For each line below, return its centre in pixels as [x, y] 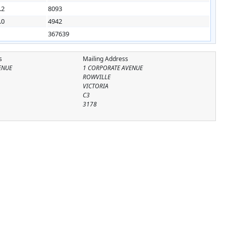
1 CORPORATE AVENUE [112, 68]
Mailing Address [105, 59]
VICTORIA [95, 86]
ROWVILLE [96, 77]
